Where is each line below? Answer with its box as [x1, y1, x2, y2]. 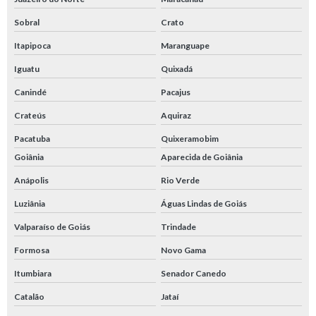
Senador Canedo [160, 268, 226, 279]
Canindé [14, 87, 47, 98]
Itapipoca [14, 40, 51, 51]
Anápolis [14, 175, 49, 186]
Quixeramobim [160, 133, 219, 145]
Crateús [14, 110, 46, 121]
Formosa [14, 245, 49, 256]
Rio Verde [160, 175, 200, 186]
